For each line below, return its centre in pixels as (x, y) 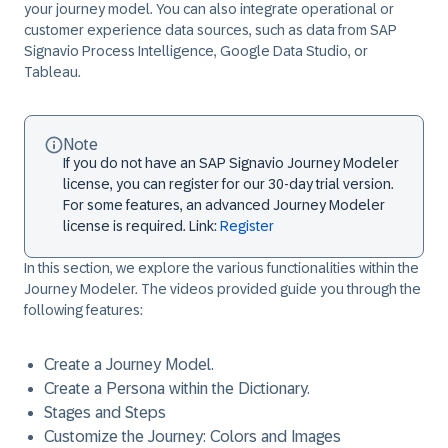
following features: (83, 310)
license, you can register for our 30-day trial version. (228, 184)
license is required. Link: (141, 226)
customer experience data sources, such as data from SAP (210, 30)
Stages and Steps (105, 412)
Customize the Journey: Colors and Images (192, 436)
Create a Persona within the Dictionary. (177, 388)
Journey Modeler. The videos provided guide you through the (222, 289)
